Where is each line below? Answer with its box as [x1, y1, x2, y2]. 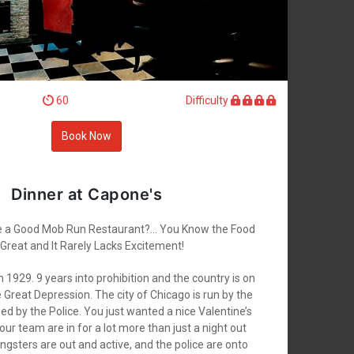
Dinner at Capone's [11, 185, 162, 205]
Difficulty [186, 93, 232, 107]
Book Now [62, 129, 111, 142]
